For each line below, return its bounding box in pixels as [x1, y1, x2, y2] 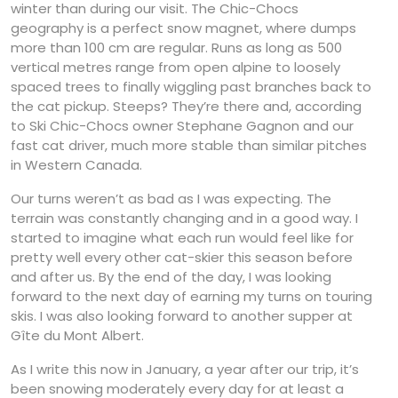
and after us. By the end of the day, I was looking [11, 267, 331, 286]
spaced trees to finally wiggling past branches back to [11, 76, 371, 96]
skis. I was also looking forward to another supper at [11, 306, 353, 325]
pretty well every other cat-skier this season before [11, 247, 353, 267]
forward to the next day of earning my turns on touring [11, 286, 372, 306]
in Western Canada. [11, 155, 142, 174]
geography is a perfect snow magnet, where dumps [11, 18, 356, 37]
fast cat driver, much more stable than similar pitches [11, 135, 367, 155]
